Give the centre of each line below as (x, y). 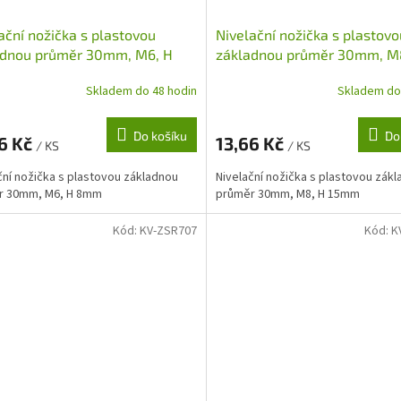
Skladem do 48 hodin (141, 91)
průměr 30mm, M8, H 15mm (287, 195)
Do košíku (160, 136)
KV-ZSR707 (168, 230)
